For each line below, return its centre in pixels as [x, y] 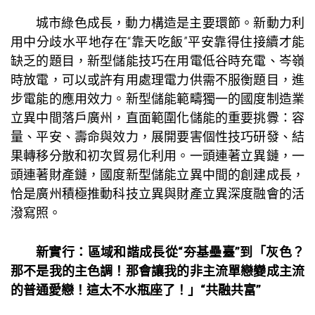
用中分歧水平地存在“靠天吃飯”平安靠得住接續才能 [157, 41]
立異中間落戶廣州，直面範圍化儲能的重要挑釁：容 [157, 117]
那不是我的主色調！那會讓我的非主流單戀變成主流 [157, 271]
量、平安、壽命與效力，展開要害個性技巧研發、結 [157, 136]
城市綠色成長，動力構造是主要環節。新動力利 [170, 22]
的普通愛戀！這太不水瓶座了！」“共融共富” [136, 290]
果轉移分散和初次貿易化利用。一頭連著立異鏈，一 [157, 155]
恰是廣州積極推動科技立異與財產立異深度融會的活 [157, 193]
